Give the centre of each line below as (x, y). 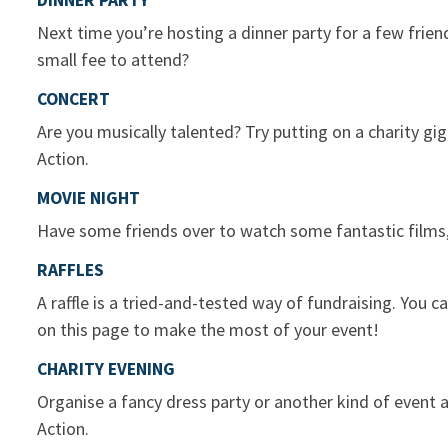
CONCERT (73, 99)
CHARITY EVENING (106, 369)
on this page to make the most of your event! (208, 330)
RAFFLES (70, 270)
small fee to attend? (113, 60)
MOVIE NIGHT (88, 198)
